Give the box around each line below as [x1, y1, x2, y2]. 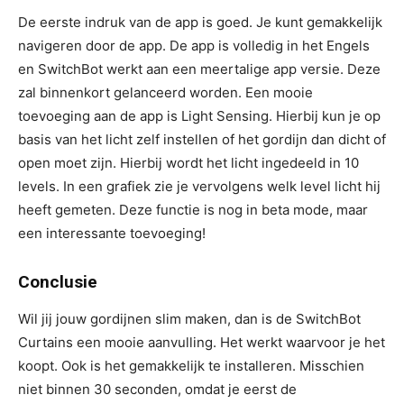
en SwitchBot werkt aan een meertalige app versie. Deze [18, 60, 381, 78]
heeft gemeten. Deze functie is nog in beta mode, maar [18, 200, 368, 218]
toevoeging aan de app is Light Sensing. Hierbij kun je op [18, 106, 381, 124]
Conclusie [18, 271, 97, 292]
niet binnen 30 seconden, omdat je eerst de [18, 380, 297, 398]
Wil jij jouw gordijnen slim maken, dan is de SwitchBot [18, 309, 361, 327]
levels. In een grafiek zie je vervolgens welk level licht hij [18, 177, 381, 195]
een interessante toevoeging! [18, 224, 206, 242]
